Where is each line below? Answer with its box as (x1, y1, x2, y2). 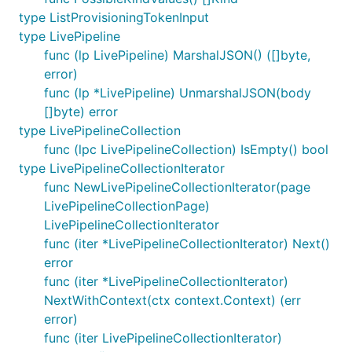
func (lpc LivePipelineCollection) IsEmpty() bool (44, 141, 328, 157)
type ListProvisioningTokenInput (19, 9, 209, 25)
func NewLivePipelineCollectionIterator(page (44, 179, 310, 195)
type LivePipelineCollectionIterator (19, 160, 225, 176)
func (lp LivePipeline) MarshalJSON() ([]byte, (44, 47, 310, 63)
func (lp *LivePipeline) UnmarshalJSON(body (44, 85, 311, 101)
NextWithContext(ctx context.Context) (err (44, 292, 301, 308)
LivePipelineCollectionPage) (44, 198, 210, 214)
